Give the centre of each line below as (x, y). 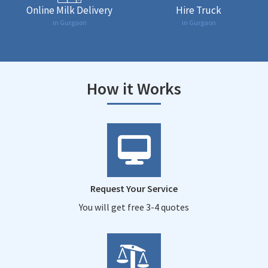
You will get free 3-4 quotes (134, 207)
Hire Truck (199, 10)
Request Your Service (134, 188)
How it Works (134, 88)
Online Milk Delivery (69, 10)
